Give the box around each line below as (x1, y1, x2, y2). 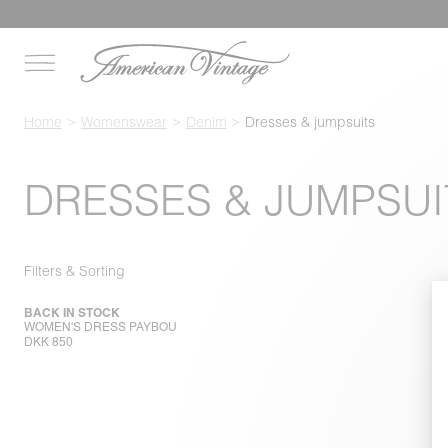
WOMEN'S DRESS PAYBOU (24, 320, 177, 335)
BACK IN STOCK (24, 305, 120, 321)
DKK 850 (24, 335, 73, 350)
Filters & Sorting (24, 261, 125, 280)
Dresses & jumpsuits (245, 113, 376, 131)
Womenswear (80, 113, 167, 131)
